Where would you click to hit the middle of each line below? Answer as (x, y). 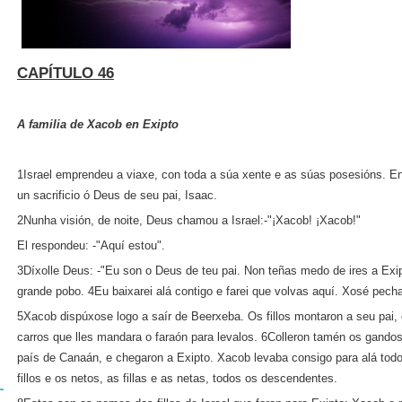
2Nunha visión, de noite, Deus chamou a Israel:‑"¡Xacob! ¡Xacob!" (189, 220)
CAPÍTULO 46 (66, 73)
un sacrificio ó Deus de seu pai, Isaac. (117, 195)
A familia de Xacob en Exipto (98, 124)
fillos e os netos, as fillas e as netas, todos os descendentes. (177, 378)
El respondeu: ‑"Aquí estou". (91, 245)
